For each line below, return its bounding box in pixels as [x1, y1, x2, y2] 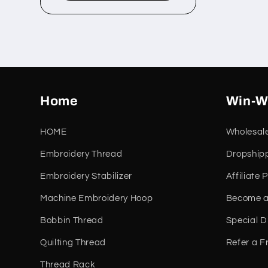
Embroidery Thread [40, 149, 123, 159]
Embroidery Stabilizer [40, 171, 132, 181]
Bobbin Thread [40, 215, 103, 226]
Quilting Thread [40, 237, 106, 248]
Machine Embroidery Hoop [40, 193, 153, 203]
